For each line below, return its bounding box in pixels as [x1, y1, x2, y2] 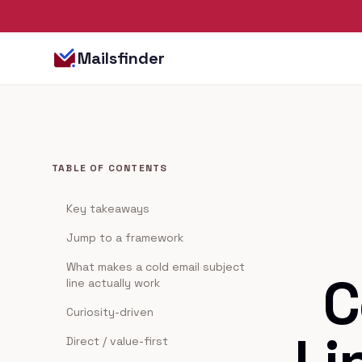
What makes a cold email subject [66, 259, 245, 274]
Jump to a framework [66, 230, 183, 245]
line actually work [66, 276, 160, 290]
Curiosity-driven [66, 305, 154, 319]
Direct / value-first [66, 334, 168, 348]
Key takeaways [66, 201, 149, 216]
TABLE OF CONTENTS [52, 162, 168, 175]
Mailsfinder [78, 48, 165, 69]
